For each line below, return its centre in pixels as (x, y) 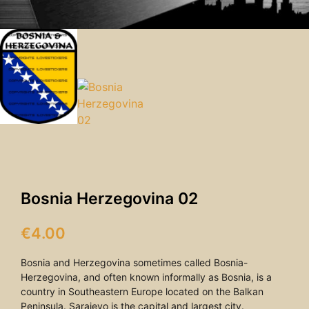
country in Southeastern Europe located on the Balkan (142, 292)
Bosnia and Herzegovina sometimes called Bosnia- (134, 263)
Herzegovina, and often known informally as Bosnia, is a (146, 277)
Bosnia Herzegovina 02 (109, 199)
